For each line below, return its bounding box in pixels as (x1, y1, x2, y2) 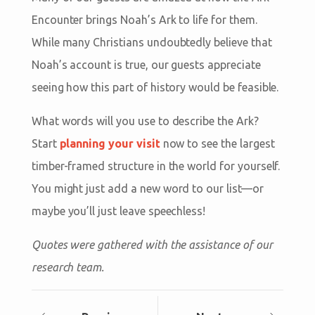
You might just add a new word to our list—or (31, 181, 264, 195)
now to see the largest (160, 136, 275, 150)
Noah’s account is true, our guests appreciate (31, 58, 261, 71)
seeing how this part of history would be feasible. (31, 80, 279, 94)
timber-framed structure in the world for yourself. (31, 159, 281, 172)
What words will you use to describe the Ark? (31, 114, 259, 127)
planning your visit (59, 136, 160, 150)
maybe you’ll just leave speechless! (31, 204, 206, 217)
